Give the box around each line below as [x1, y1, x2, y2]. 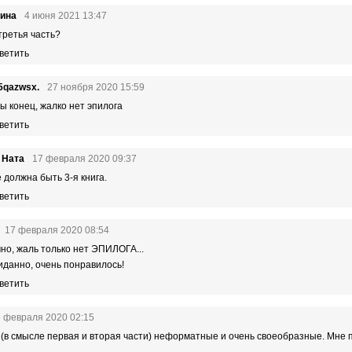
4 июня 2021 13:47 [24, 10, 107, 21]
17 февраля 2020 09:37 [32, 153, 137, 164]
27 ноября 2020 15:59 [47, 82, 145, 93]
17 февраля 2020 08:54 [5, 225, 109, 236]
